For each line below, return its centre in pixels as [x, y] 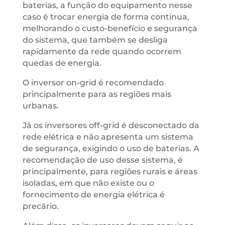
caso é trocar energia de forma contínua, [106, 17]
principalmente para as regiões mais [97, 94]
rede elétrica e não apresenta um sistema [108, 137]
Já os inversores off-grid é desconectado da [111, 125]
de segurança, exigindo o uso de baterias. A [111, 148]
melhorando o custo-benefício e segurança [110, 28]
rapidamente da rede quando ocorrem [102, 51]
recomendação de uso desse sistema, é [102, 160]
